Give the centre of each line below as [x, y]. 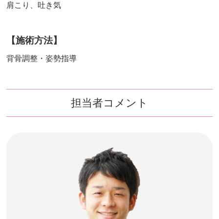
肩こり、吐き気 [34, 5]
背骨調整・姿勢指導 [42, 59]
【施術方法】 [34, 41]
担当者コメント [109, 103]
